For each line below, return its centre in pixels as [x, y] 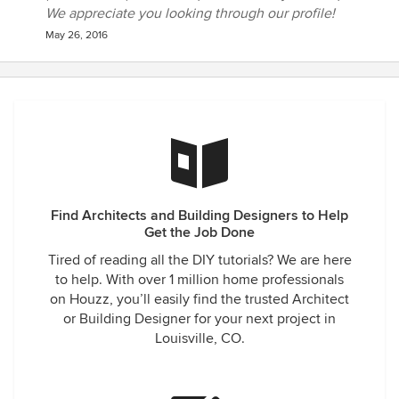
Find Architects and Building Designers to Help [199, 216]
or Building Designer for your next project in [199, 319]
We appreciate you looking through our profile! [190, 13]
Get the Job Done [199, 232]
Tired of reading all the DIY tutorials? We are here [199, 260]
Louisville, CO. [199, 338]
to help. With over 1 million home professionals [199, 280]
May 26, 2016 [77, 35]
